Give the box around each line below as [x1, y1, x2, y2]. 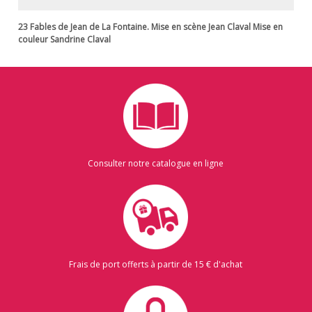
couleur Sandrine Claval [18, 33, 111, 45]
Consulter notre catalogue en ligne [88, 157, 224, 169]
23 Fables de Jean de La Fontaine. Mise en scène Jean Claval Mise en [18, 21, 283, 33]
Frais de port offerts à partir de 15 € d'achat [69, 258, 243, 270]
